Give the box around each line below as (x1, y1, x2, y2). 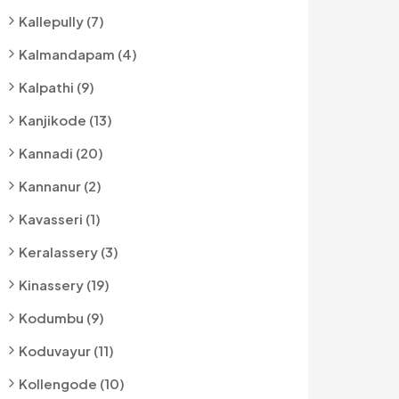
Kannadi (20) (19, 144, 103, 161)
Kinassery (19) (19, 276, 110, 293)
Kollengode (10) (19, 375, 125, 392)
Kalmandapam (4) (19, 45, 137, 62)
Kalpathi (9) (19, 78, 94, 95)
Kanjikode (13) (19, 111, 112, 128)
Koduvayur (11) (19, 342, 114, 359)
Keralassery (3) (19, 243, 118, 260)
